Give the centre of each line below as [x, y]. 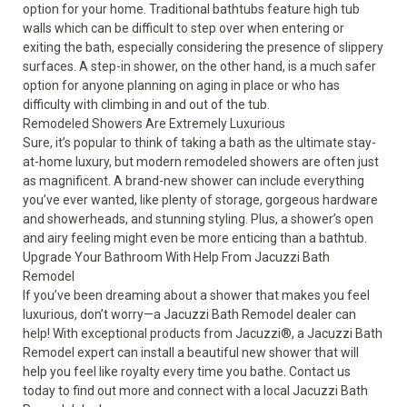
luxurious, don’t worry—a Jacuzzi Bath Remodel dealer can [189, 314]
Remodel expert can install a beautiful [132, 352]
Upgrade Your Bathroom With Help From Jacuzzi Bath [176, 257]
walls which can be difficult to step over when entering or [184, 28]
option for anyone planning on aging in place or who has [181, 85]
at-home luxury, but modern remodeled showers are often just [201, 162]
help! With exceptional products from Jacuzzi [152, 333]
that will [335, 352]
